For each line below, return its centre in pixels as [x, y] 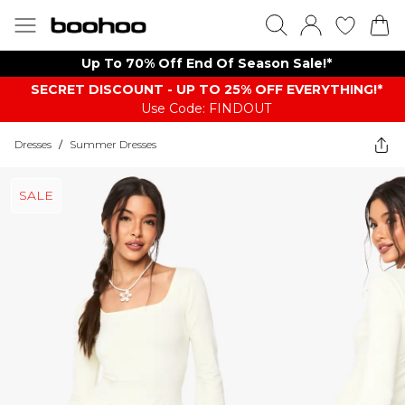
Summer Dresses [113, 144]
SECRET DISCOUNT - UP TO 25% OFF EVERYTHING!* [206, 89]
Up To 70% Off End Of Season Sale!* [206, 63]
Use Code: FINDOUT [206, 108]
